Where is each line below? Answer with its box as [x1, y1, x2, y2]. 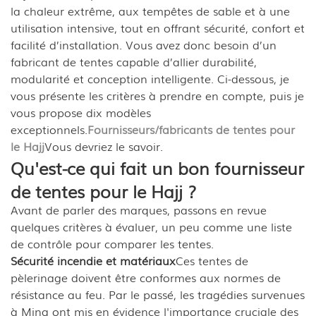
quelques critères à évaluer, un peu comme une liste [11, 218, 292, 236]
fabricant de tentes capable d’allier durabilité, [11, 53, 257, 71]
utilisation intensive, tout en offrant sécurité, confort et [11, 19, 305, 37]
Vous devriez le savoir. [44, 138, 163, 155]
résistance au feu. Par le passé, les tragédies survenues [11, 286, 305, 303]
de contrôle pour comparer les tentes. [11, 235, 214, 253]
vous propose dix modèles [11, 104, 151, 121]
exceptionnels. [11, 121, 87, 138]
